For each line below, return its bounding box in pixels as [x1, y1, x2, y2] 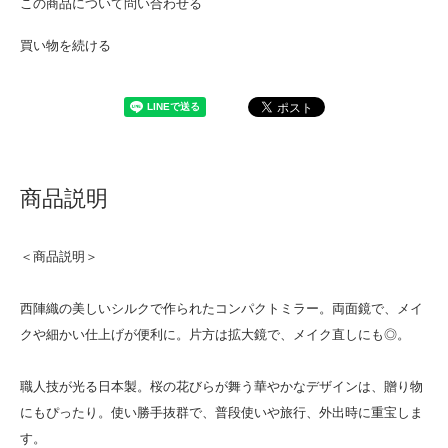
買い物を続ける [20, 38, 111, 54]
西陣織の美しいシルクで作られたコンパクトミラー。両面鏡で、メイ [20, 301, 423, 317]
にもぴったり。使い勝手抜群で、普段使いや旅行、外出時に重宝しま [20, 405, 423, 421]
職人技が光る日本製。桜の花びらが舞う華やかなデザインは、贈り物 [20, 379, 423, 395]
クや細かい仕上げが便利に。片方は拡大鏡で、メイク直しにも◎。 [20, 327, 410, 343]
